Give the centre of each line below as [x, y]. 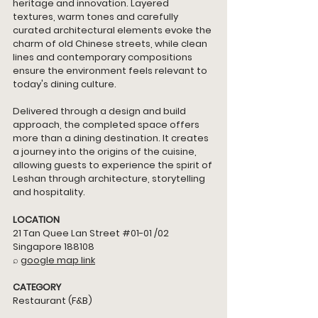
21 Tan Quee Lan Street [67, 233]
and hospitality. [50, 192]
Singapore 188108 [54, 247]
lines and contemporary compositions [104, 57]
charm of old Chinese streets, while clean [111, 44]
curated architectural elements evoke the [113, 30]
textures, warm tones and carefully [97, 17]
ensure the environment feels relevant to [111, 71]
